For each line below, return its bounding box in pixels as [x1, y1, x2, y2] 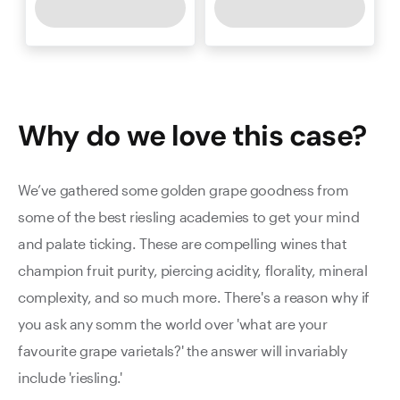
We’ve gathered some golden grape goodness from [18, 181, 349, 198]
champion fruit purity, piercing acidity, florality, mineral [18, 262, 368, 279]
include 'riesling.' [18, 369, 122, 386]
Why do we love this [18, 117, 283, 154]
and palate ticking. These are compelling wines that [18, 235, 347, 252]
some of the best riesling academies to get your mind [18, 208, 360, 225]
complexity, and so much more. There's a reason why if [18, 288, 370, 305]
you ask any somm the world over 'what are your [18, 315, 328, 332]
